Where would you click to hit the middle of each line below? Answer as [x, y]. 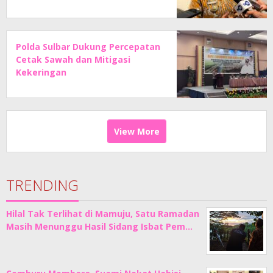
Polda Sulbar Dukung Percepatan [88, 46]
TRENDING [42, 185]
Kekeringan [41, 72]
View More [136, 131]
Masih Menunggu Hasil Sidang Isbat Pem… [99, 226]
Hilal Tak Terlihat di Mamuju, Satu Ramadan [103, 213]
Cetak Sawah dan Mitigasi [73, 59]
